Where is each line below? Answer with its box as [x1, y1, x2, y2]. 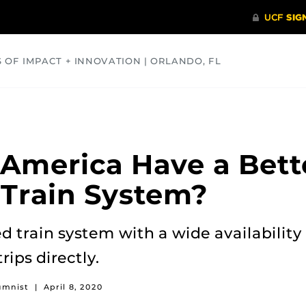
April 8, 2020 [43, 282, 104, 292]
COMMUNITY [8, 98, 72, 109]
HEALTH [105, 98, 145, 109]
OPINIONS [177, 98, 229, 109]
